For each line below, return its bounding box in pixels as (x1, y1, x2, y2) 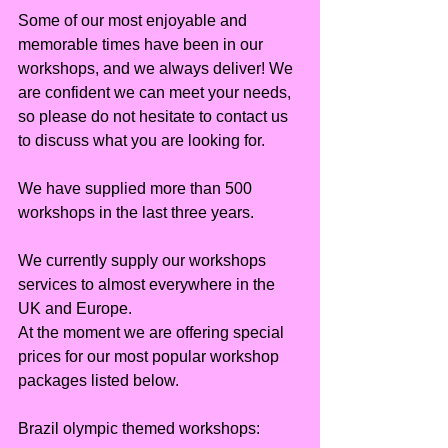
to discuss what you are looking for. (18, 132, 265, 150)
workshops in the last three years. (18, 204, 254, 222)
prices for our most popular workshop (18, 348, 283, 366)
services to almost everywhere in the (18, 276, 279, 294)
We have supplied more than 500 (18, 180, 256, 198)
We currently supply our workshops (18, 252, 270, 270)
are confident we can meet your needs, (18, 84, 295, 102)
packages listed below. (18, 372, 179, 390)
